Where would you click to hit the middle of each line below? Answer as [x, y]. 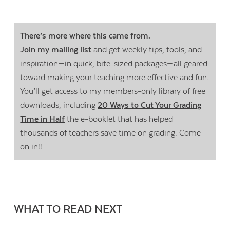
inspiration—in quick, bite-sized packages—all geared [114, 63]
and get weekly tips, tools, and [147, 50]
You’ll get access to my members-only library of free [113, 91]
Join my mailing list [56, 50]
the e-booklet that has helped [119, 119]
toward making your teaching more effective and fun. [115, 77]
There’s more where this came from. [85, 36]
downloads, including [59, 105]
